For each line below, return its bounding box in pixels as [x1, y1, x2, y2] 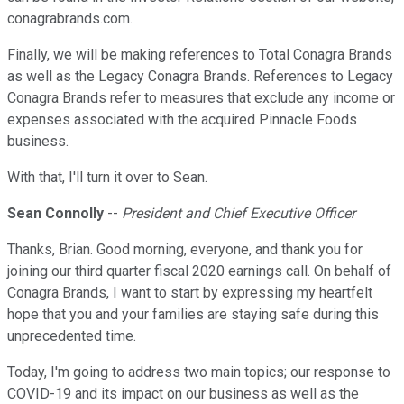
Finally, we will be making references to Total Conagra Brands [7, 46, 392, 64]
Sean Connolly [7, 205, 104, 223]
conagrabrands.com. [7, 10, 133, 28]
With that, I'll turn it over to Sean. [7, 169, 207, 187]
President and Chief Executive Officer [122, 205, 355, 223]
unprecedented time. [7, 327, 136, 345]
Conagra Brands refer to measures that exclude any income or [7, 89, 395, 107]
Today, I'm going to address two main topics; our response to [7, 363, 390, 381]
